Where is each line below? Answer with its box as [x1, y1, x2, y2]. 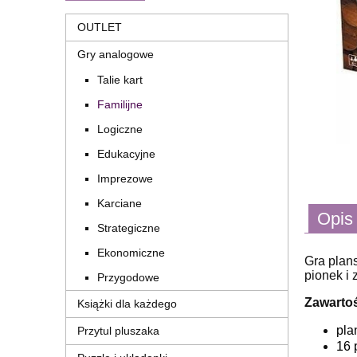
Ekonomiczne [97, 246, 165, 260]
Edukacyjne [97, 147, 155, 161]
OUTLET [77, 21, 122, 34]
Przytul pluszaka [77, 324, 159, 338]
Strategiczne [97, 222, 160, 235]
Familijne [97, 98, 143, 112]
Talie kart [97, 73, 143, 87]
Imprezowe [97, 172, 153, 186]
